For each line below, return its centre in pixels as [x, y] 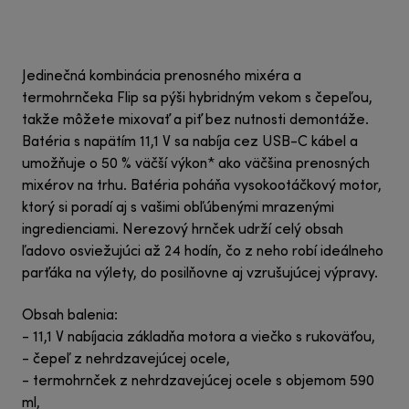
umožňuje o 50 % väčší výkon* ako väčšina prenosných [196, 165]
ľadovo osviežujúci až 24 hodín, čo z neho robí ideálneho [203, 252]
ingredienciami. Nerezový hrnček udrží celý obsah [183, 231]
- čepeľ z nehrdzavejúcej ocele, [126, 360]
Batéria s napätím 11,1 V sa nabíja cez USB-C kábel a [190, 143]
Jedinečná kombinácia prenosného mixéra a [162, 77]
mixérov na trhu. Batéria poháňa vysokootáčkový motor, [202, 187]
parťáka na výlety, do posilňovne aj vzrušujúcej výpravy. [200, 274]
